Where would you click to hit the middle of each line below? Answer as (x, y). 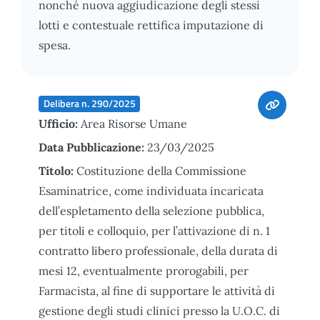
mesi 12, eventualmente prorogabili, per (144, 270)
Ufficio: (60, 123)
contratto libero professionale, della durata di (158, 250)
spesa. (55, 45)
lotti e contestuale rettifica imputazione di (151, 25)
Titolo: (57, 170)
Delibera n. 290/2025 (89, 103)
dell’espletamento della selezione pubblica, (151, 210)
